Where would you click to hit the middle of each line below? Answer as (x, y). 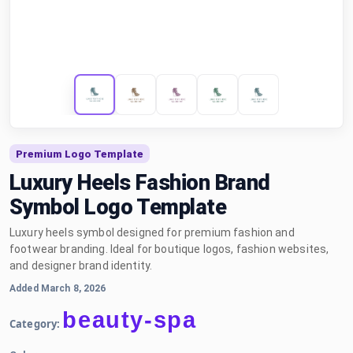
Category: (35, 324)
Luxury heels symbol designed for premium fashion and (152, 232)
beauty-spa (130, 320)
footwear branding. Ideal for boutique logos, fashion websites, (169, 249)
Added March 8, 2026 (58, 288)
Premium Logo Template (80, 154)
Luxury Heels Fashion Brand (140, 183)
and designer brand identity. (81, 266)
